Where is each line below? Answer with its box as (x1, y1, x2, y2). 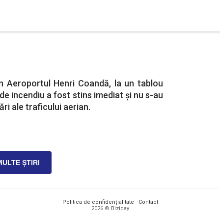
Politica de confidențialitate (62, 199, 134, 205)
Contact (138, 199, 158, 205)
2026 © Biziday (91, 205, 129, 212)
